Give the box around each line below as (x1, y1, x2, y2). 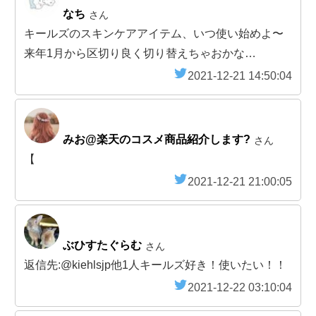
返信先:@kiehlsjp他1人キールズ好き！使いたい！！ (24, 259, 286, 272)
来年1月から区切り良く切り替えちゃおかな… (24, 47, 256, 60)
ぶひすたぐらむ (63, 239, 142, 252)
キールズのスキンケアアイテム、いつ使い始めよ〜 (24, 28, 284, 40)
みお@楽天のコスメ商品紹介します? (63, 133, 250, 146)
